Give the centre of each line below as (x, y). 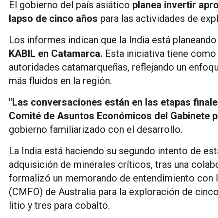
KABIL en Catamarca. (56, 53)
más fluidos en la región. (60, 81)
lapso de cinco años (53, 18)
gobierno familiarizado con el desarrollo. (96, 129)
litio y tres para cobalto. (59, 205)
